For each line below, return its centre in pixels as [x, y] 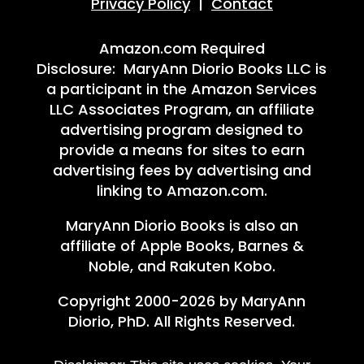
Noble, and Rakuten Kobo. [182, 266]
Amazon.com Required [182, 48]
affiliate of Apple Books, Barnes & [182, 246]
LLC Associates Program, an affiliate [182, 109]
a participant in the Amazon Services [182, 89]
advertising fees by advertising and [182, 170]
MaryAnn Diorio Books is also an [182, 225]
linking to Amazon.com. [182, 191]
